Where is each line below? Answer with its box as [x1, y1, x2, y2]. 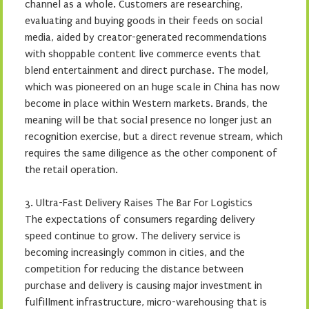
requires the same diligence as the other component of [25, 146, 277, 159]
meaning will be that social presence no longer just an [25, 113, 272, 126]
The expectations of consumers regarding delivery [25, 212, 255, 226]
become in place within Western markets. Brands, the [25, 97, 268, 110]
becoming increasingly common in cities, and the [25, 246, 245, 259]
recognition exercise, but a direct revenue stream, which [25, 130, 283, 143]
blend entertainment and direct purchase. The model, [25, 63, 268, 77]
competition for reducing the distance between [25, 262, 243, 275]
